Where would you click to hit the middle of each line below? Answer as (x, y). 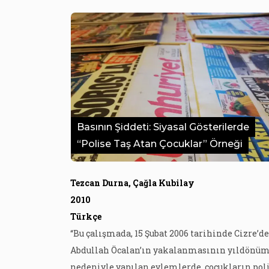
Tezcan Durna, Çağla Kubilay (132, 183)
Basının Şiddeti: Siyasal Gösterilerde (163, 127)
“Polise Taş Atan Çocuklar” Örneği (160, 144)
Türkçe (86, 216)
